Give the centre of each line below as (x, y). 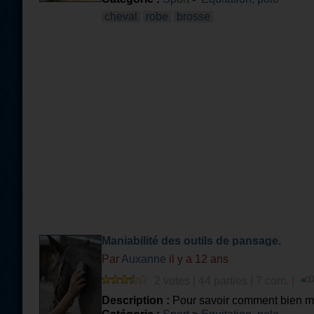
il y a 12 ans (197, 259)
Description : (136, 300)
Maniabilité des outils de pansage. (191, 241)
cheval (121, 16)
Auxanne (144, 259)
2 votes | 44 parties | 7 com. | (226, 281)
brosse (193, 16)
